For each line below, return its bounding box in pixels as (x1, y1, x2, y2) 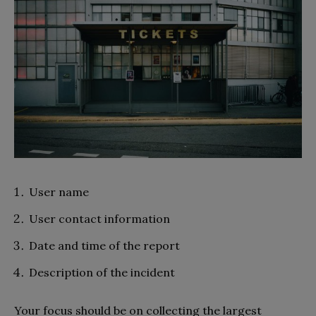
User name (29, 185, 92, 200)
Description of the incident (29, 265, 175, 280)
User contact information (29, 212, 170, 226)
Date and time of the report (29, 238, 180, 253)
